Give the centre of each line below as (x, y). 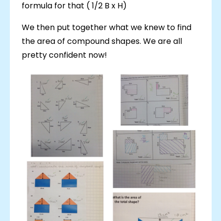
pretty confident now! (64, 55)
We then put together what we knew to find (106, 28)
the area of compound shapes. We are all (102, 41)
